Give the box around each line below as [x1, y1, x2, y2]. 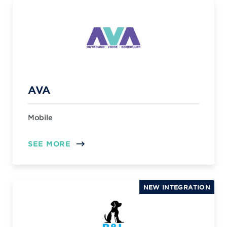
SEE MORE [28, 139, 71, 148]
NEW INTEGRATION [143, 183, 210, 191]
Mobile [28, 113, 53, 122]
